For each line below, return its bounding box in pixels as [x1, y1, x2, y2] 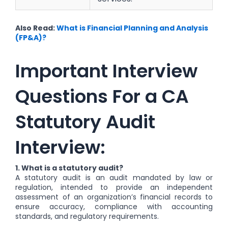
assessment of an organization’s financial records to [15, 191, 213, 202]
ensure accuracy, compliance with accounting [15, 201, 213, 212]
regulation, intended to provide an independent [15, 182, 213, 192]
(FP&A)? [15, 33, 46, 43]
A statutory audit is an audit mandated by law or [15, 172, 213, 183]
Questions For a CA [15, 83, 189, 109]
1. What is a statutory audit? [15, 162, 123, 173]
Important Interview [15, 58, 197, 84]
